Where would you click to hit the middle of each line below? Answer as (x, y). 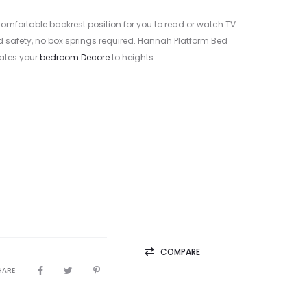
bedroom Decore (74, 57)
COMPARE (180, 252)
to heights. (132, 57)
